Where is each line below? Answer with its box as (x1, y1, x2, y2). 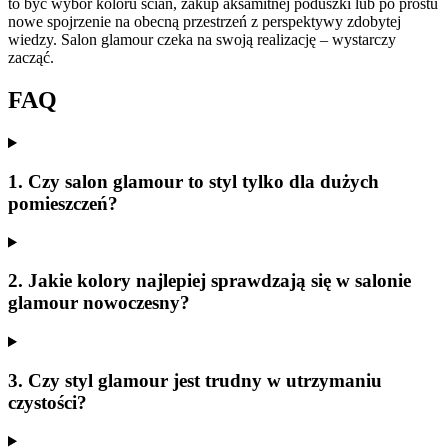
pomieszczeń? (8, 192, 118, 214)
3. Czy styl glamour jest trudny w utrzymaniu (8, 369, 382, 391)
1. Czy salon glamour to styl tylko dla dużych (8, 170, 379, 192)
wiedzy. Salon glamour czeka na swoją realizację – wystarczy (8, 31, 396, 49)
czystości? (8, 391, 87, 413)
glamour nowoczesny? (8, 292, 190, 314)
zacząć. (8, 49, 54, 67)
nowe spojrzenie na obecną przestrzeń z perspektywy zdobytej (8, 13, 401, 31)
